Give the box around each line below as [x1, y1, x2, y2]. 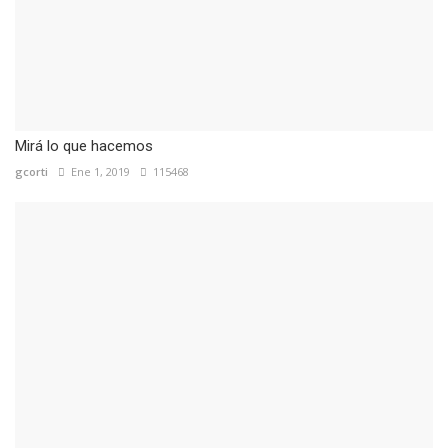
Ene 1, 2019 [65, 164, 130, 180]
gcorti [15, 164, 48, 180]
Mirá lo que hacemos [15, 137, 153, 156]
